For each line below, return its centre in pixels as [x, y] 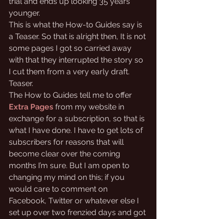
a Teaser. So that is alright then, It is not [78, 36]
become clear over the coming [66, 154]
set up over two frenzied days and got [78, 212]
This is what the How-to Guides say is [77, 25]
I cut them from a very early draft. [70, 72]
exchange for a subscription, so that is [78, 119]
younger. [25, 13]
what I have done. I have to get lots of [77, 130]
